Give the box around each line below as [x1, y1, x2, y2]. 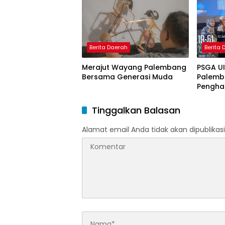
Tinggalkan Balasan [92, 103, 180, 117]
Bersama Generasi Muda [82, 71, 173, 82]
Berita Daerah [89, 43, 128, 51]
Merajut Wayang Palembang [82, 62, 186, 72]
